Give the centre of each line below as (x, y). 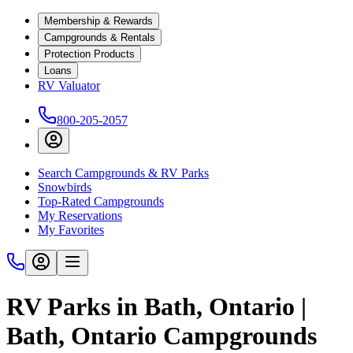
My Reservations (80, 216)
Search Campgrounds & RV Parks (123, 173)
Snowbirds (65, 187)
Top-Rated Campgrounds (101, 201)
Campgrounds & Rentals (100, 37)
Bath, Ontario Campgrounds (162, 336)
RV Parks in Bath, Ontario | (156, 307)
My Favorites (71, 230)
